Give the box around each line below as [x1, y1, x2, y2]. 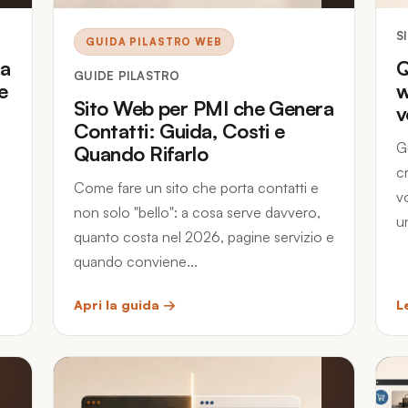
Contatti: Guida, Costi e [74, 118, 285, 143]
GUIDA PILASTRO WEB [86, 36, 222, 48]
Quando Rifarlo [74, 141, 209, 166]
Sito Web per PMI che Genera [74, 96, 334, 120]
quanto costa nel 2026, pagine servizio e [74, 228, 334, 246]
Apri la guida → [74, 297, 176, 312]
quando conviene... [74, 252, 198, 270]
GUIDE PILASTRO [74, 68, 180, 83]
